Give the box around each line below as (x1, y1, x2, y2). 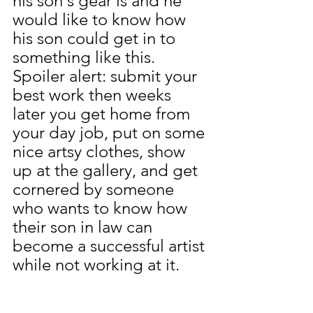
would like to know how (13, 8, 190, 29)
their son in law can (13, 216, 156, 237)
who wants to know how (13, 197, 191, 218)
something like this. (13, 46, 155, 67)
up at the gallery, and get (13, 159, 202, 180)
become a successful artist (13, 235, 209, 256)
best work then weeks (13, 84, 175, 105)
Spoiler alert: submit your (13, 65, 201, 86)
